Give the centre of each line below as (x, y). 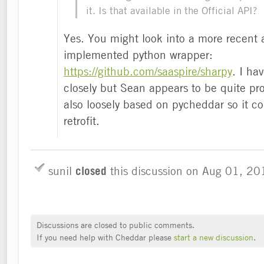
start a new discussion (214, 237)
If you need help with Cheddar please (105, 237)
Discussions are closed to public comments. (115, 224)
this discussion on (154, 170)
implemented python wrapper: (138, 54)
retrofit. (82, 120)
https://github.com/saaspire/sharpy (148, 71)
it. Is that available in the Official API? (172, 10)
